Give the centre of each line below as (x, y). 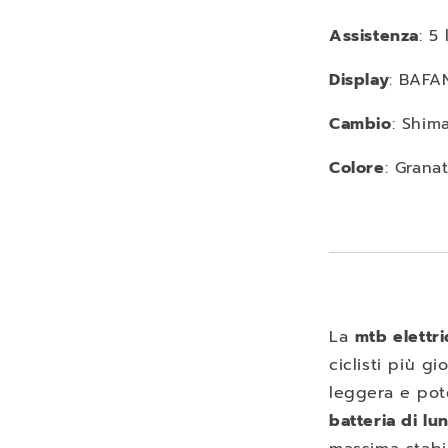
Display (359, 80)
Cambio (360, 124)
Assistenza (374, 36)
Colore (357, 168)
